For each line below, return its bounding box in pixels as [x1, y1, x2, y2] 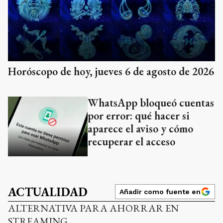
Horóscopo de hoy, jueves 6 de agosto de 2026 [8, 64, 214, 79]
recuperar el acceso [88, 134, 175, 149]
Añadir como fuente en [119, 187, 201, 196]
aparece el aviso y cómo [88, 121, 193, 136]
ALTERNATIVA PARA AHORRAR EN [8, 201, 179, 215]
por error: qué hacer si [88, 108, 190, 123]
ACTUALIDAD [8, 184, 88, 200]
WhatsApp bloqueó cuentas [88, 95, 214, 110]
